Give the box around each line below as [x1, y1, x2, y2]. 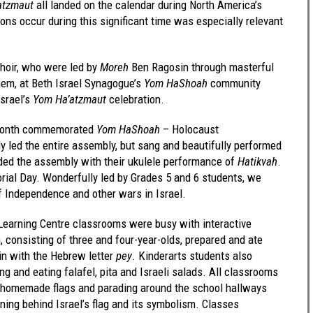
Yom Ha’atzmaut [30, 92, 106, 106]
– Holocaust [160, 122, 219, 136]
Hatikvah [238, 154, 277, 168]
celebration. [106, 92, 164, 106]
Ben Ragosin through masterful [129, 59, 274, 74]
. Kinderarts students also [132, 248, 252, 263]
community [208, 75, 261, 90]
